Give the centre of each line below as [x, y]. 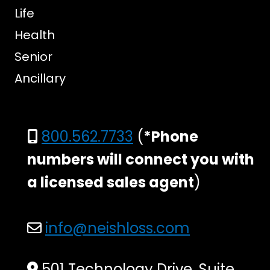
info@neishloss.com [118, 228]
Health [35, 35]
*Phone [171, 137]
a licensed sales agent [111, 182]
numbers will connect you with [141, 159]
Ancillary [40, 78]
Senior [33, 57]
